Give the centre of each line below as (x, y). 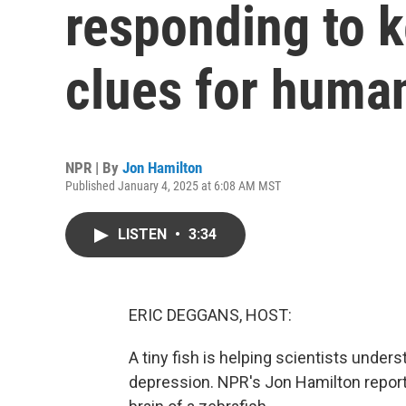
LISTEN (144, 234)
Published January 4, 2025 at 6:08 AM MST (173, 186)
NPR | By (94, 168)
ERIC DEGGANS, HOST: (210, 315)
